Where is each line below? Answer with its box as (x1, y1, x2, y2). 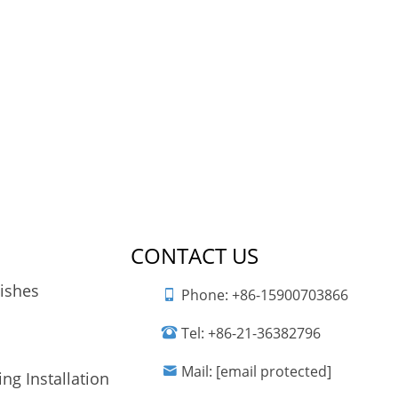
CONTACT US (130, 240, 259, 270)
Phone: (177, 284, 232, 305)
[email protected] (215, 361, 331, 381)
